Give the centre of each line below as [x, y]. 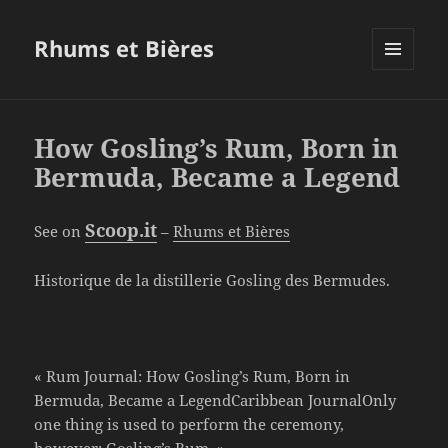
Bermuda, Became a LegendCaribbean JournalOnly [215, 400]
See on [60, 231]
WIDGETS [400, 112]
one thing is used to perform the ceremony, [189, 424]
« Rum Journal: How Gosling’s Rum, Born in [192, 376]
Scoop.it [121, 230]
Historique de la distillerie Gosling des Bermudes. [212, 280]
